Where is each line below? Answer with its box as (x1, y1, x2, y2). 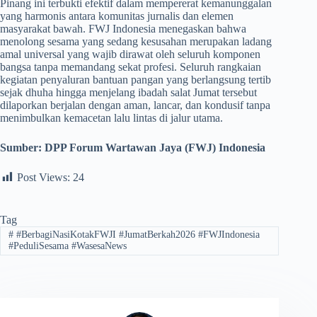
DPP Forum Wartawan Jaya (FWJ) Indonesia (45, 141, 265, 154)
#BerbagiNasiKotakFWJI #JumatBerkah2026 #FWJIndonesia (13, 229, 260, 241)
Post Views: (17, 171, 70, 183)
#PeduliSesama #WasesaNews (8, 241, 127, 252)
